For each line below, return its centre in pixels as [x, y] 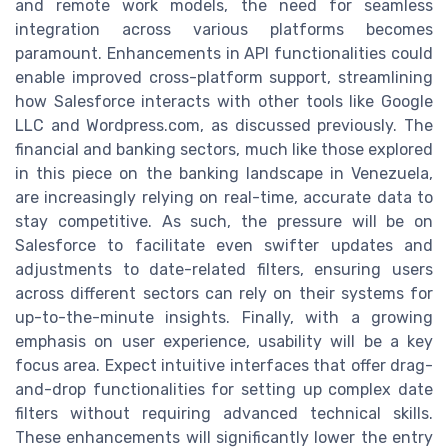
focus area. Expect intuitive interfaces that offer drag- [224, 366]
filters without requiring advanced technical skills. [224, 414]
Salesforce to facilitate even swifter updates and [224, 246]
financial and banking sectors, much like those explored [224, 150]
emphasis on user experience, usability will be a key [224, 342]
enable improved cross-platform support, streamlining [224, 78]
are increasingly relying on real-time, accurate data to [224, 198]
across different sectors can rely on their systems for [224, 294]
